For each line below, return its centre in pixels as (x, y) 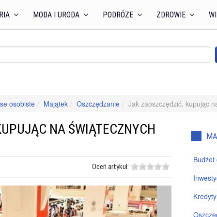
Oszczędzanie (98, 104)
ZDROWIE (172, 15)
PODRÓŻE (119, 15)
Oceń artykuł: (110, 167)
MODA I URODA (57, 15)
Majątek (56, 104)
